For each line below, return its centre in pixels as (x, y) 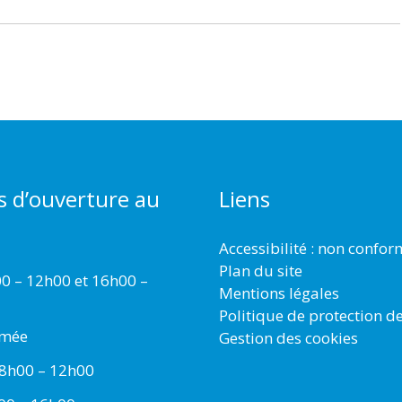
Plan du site (261, 270)
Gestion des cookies (288, 337)
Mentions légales (279, 293)
